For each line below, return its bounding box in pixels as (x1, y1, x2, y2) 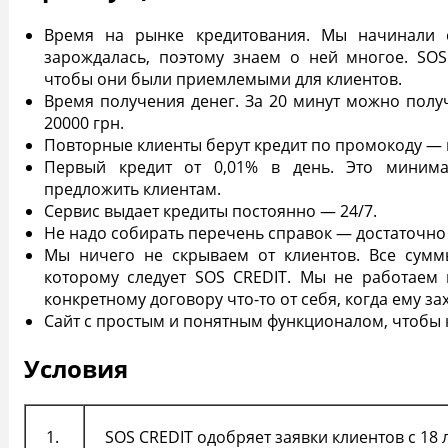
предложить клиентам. (44, 177, 225, 200)
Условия (24, 351, 128, 385)
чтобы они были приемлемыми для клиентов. (44, 67, 406, 90)
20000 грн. (44, 111, 128, 134)
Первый (44, 155, 106, 178)
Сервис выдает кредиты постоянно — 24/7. (44, 199, 381, 222)
